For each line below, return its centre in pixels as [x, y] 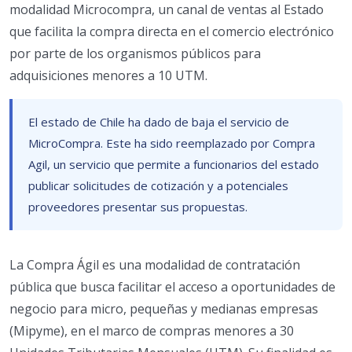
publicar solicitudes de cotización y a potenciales [158, 185]
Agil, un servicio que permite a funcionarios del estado [174, 164]
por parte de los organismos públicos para [135, 53]
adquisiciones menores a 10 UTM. [108, 75]
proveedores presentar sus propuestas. [138, 206]
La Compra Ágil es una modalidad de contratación [155, 264]
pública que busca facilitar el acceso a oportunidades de [172, 286]
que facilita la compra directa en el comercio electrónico [172, 31]
